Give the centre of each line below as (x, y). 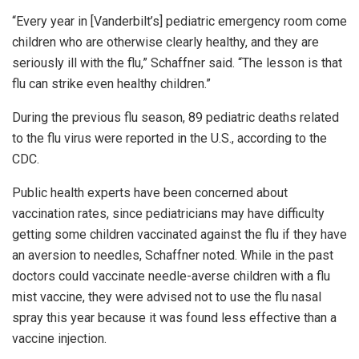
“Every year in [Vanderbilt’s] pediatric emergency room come (179, 21)
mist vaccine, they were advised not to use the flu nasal (167, 296)
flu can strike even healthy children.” (111, 83)
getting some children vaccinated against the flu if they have (179, 234)
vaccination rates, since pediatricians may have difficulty (168, 213)
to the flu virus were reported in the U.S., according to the (169, 138)
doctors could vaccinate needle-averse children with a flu (171, 276)
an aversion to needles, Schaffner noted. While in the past (173, 255)
